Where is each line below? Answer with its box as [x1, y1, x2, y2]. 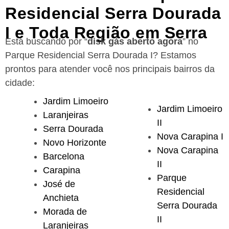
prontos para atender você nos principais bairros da [5, 64, 215, 75]
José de [43, 179, 75, 190]
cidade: [5, 78, 35, 88]
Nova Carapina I [157, 131, 223, 142]
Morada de [43, 207, 87, 217]
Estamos [161, 50, 196, 61]
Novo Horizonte [43, 138, 106, 148]
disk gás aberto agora [87, 36, 182, 47]
